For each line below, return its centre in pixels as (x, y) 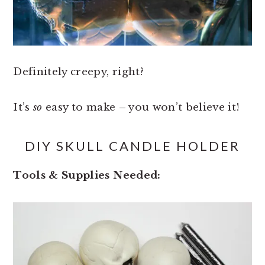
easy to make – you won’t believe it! (141, 107)
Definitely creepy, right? (78, 72)
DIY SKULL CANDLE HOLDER (132, 146)
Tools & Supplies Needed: (87, 175)
